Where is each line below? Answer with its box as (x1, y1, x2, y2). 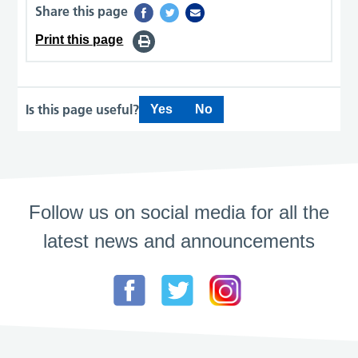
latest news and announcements (43, 229, 315, 252)
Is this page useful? (26, 101, 140, 117)
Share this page (35, 2, 129, 19)
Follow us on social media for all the (29, 201, 329, 223)
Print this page (35, 33, 124, 47)
